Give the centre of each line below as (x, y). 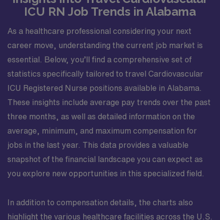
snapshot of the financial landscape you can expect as (105, 159)
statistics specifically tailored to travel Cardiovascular (105, 74)
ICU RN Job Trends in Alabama (110, 11)
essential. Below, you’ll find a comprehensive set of (99, 59)
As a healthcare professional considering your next (99, 31)
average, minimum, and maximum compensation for (102, 131)
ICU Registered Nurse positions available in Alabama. (105, 88)
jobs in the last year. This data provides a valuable (98, 145)
